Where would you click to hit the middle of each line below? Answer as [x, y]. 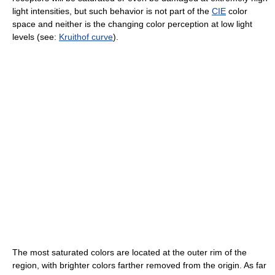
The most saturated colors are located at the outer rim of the [130, 252]
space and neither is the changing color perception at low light [132, 24]
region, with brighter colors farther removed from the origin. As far [139, 265]
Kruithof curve [86, 37]
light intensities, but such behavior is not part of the [112, 11]
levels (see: [36, 37]
